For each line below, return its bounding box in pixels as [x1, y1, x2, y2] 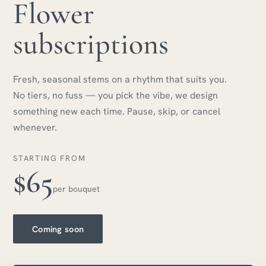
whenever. [13, 121, 57, 134]
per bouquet [53, 183, 100, 195]
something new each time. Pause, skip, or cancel [13, 105, 220, 118]
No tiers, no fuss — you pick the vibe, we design [13, 89, 218, 102]
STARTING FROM [13, 153, 86, 164]
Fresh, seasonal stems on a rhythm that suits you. [13, 73, 227, 86]
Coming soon [32, 223, 84, 235]
